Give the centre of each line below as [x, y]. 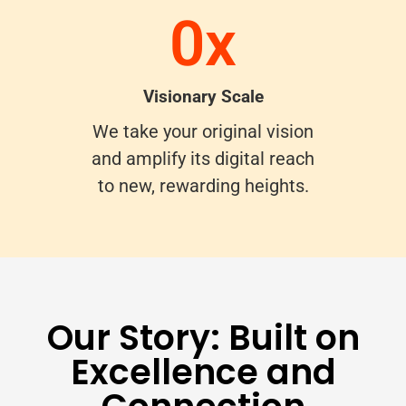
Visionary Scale [203, 97]
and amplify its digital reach [203, 159]
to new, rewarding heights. [203, 186]
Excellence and [203, 372]
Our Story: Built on [203, 338]
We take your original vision [203, 132]
